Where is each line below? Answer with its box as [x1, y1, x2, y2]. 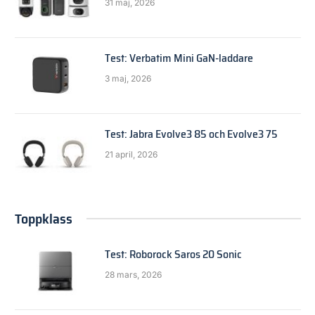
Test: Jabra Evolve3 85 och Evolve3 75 [105, 124, 278, 143]
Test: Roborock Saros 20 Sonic [105, 245, 242, 263]
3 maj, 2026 [105, 72, 151, 84]
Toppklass [15, 207, 72, 230]
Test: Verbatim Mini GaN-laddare [105, 49, 253, 67]
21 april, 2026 [105, 148, 157, 160]
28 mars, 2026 [105, 269, 162, 280]
